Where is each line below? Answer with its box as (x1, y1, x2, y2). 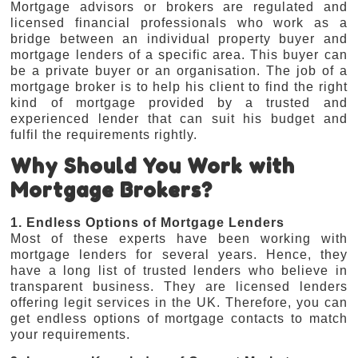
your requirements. (10, 328, 131, 341)
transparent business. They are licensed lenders (10, 280, 348, 293)
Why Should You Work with (10, 154, 296, 178)
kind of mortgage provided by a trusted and (10, 95, 348, 109)
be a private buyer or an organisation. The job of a (10, 63, 348, 78)
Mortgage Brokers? (10, 178, 213, 202)
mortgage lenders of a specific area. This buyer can (10, 47, 348, 62)
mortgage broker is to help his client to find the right (10, 79, 348, 93)
